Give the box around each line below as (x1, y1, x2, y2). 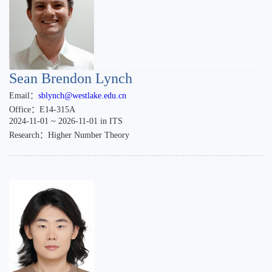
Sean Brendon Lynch (9, 70, 132, 86)
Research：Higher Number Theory (9, 130, 129, 140)
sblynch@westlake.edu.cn (38, 90, 126, 100)
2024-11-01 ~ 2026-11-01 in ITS (9, 116, 123, 126)
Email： (9, 90, 38, 100)
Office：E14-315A (9, 104, 75, 114)
